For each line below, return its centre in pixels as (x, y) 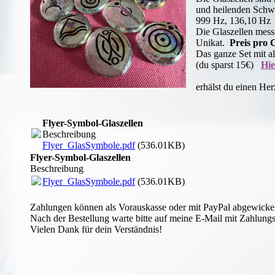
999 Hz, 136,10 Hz (234, 20)
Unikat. (213, 42)
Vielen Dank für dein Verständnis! (96, 230)
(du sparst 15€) (229, 64)
